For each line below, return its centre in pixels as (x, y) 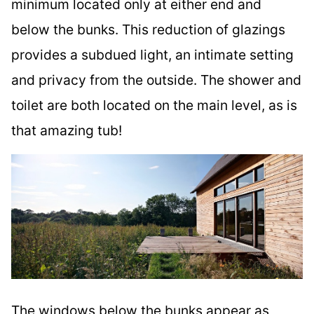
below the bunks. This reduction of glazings (148, 30)
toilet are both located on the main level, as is (154, 105)
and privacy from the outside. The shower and (156, 80)
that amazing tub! (67, 131)
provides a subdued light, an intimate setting (152, 55)
